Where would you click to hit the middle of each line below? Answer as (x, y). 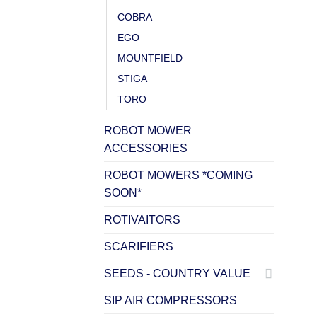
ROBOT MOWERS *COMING (178, 175)
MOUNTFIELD (150, 58)
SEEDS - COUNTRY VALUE (177, 273)
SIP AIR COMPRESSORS (171, 300)
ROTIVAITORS (142, 219)
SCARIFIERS (139, 246)
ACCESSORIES (146, 148)
